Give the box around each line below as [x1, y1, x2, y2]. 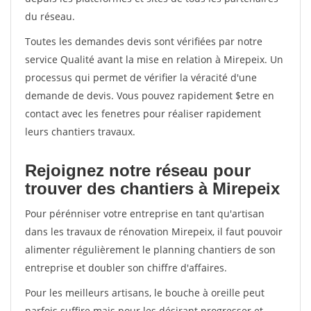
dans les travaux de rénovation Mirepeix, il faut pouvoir [25, 225, 283, 238]
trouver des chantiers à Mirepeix [25, 179, 280, 198]
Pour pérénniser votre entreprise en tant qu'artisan [25, 207, 264, 220]
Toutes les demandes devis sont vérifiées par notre [25, 35, 262, 48]
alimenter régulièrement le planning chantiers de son [25, 243, 276, 256]
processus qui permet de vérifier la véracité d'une [25, 71, 257, 84]
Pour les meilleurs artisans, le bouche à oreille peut [25, 286, 264, 299]
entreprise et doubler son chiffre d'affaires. [25, 261, 227, 274]
